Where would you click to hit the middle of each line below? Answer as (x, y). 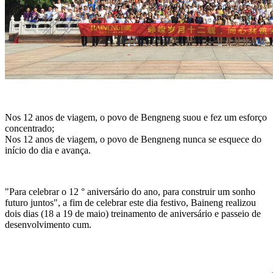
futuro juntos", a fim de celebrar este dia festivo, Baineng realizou (130, 202)
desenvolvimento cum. (48, 224)
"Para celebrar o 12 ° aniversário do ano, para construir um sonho (130, 191)
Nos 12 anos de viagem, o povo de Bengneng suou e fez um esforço (136, 117)
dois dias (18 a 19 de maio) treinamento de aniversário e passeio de (133, 213)
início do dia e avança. (48, 150)
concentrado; (30, 128)
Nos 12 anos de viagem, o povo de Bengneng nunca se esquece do (133, 139)
